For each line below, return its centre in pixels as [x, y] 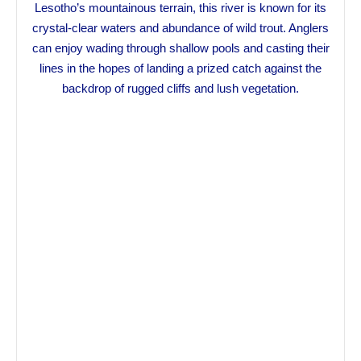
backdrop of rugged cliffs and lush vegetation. [180, 88]
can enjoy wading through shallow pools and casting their [180, 48]
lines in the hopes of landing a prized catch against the [180, 68]
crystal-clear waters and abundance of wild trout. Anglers [180, 27]
